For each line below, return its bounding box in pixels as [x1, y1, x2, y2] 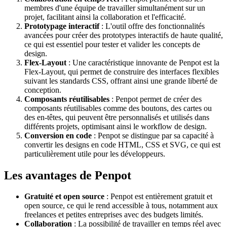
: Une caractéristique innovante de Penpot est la [66, 58, 219, 67]
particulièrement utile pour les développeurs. [24, 149, 165, 158]
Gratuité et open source [24, 192, 104, 201]
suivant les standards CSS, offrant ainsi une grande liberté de [24, 76, 217, 85]
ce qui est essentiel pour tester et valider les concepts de [24, 40, 200, 49]
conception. [24, 85, 61, 94]
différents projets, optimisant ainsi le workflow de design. [24, 122, 207, 131]
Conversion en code [24, 131, 92, 140]
